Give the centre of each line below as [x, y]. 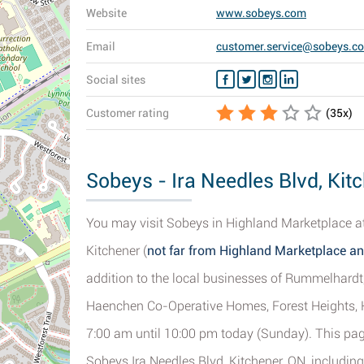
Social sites [116, 80]
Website [106, 13]
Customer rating [128, 113]
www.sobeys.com [261, 13]
